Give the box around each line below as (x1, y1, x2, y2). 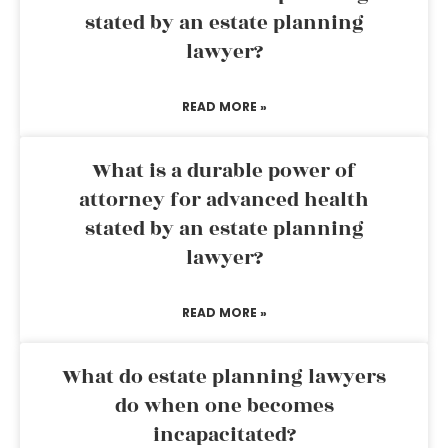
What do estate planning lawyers (62, 362, 386, 392)
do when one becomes (114, 391, 334, 421)
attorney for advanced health (79, 185, 369, 215)
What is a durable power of (92, 156, 356, 186)
